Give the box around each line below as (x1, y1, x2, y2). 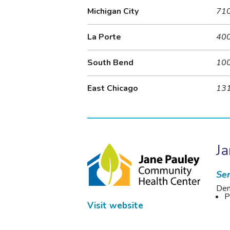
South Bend (87, 57, 134, 69)
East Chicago (87, 83, 139, 94)
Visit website (87, 199, 144, 212)
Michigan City (87, 6, 139, 17)
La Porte (87, 31, 122, 43)
